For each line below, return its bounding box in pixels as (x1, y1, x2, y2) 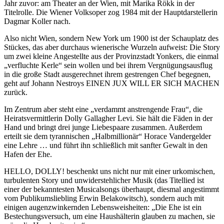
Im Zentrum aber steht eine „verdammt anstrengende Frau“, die (4, 104, 202, 113)
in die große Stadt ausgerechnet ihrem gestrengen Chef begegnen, (4, 69, 210, 78)
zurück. (4, 87, 27, 96)
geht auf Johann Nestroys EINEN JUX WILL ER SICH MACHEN (4, 78, 219, 87)
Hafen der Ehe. (4, 149, 52, 158)
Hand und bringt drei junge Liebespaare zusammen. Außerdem (4, 122, 202, 131)
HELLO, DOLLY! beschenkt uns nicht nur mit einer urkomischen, (4, 166, 215, 175)
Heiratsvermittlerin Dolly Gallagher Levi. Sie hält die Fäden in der (4, 113, 212, 122)
